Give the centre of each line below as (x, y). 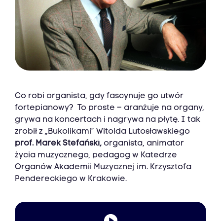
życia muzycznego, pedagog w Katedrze (96, 156)
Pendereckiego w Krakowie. (71, 179)
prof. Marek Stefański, (58, 144)
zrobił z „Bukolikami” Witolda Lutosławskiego (102, 132)
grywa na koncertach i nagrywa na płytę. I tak (108, 120)
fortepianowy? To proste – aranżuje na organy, (110, 108)
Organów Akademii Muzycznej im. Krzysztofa (103, 167)
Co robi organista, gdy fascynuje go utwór (99, 96)
